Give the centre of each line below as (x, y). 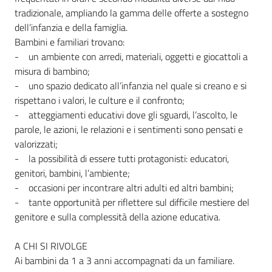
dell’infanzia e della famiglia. (71, 27)
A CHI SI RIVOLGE (51, 246)
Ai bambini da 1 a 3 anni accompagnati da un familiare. (124, 260)
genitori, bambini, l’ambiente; (72, 173)
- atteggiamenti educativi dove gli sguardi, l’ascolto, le (126, 115)
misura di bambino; (52, 71)
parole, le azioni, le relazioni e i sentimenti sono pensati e (129, 129)
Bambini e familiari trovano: (70, 42)
